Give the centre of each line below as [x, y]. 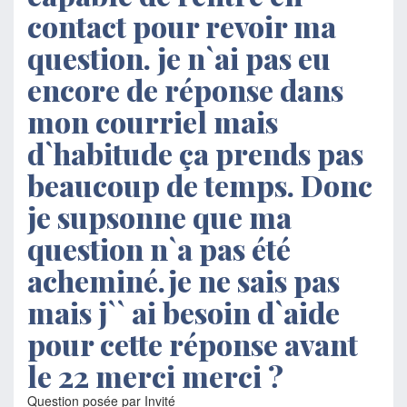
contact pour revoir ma [182, 26]
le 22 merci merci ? [155, 376]
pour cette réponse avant [193, 344]
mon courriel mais [153, 121]
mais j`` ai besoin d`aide [184, 312]
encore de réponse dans [185, 89]
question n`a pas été [159, 248]
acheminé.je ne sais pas [184, 280]
